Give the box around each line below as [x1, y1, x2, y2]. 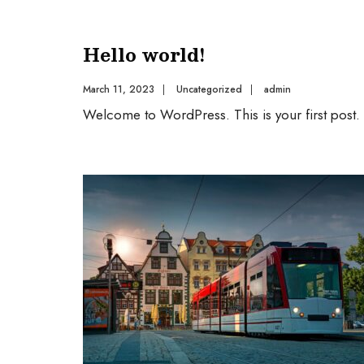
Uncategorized [176, 82, 242, 97]
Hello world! [83, 39, 206, 69]
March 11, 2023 [83, 82, 154, 97]
